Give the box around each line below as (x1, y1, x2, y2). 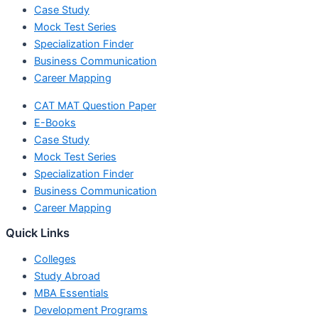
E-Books (34, 116, 76, 129)
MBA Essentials (34, 286, 109, 300)
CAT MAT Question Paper (34, 99, 156, 112)
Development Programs (34, 303, 148, 317)
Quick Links (6, 226, 70, 241)
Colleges (34, 252, 76, 265)
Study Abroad (34, 269, 100, 283)
